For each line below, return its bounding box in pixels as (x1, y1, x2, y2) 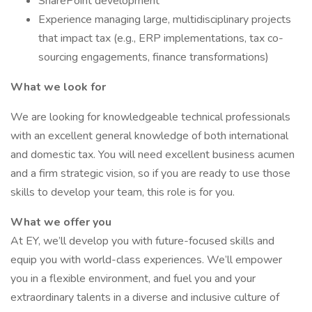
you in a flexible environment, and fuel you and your (10, 271, 256, 286)
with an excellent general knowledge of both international (10, 128, 288, 143)
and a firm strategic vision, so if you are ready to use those (10, 166, 290, 181)
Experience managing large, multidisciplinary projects (38, 12, 291, 27)
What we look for (10, 79, 106, 95)
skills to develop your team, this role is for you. (10, 185, 235, 200)
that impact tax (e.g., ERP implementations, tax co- (38, 31, 283, 46)
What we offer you (10, 214, 111, 230)
